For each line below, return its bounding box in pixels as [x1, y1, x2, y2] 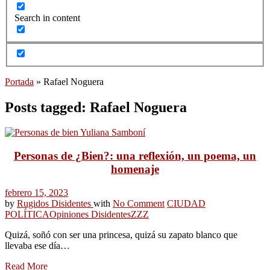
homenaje [111, 163, 159, 176]
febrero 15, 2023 [5, 187, 68, 198]
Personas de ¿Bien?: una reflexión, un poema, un [14, 149, 256, 163]
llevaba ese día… [5, 240, 70, 251]
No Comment [113, 198, 165, 209]
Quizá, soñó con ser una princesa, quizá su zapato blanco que [5, 229, 237, 240]
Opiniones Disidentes [49, 209, 131, 219]
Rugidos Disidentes [17, 198, 93, 209]
